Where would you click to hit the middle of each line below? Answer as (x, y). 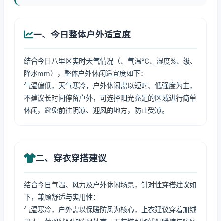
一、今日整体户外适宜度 (82, 34)
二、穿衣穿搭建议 (71, 158)
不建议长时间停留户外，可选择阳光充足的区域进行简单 (110, 98)
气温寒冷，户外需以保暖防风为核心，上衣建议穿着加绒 (110, 209)
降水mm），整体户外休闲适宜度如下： (85, 73)
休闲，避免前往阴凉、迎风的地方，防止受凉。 (96, 110)
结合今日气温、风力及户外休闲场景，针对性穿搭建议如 (110, 185)
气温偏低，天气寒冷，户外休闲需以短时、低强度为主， (110, 86)
